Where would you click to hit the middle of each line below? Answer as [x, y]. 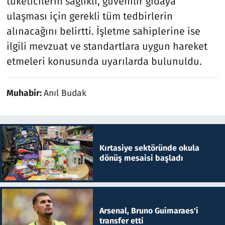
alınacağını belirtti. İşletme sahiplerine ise [103, 31]
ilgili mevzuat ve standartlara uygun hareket [107, 46]
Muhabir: [25, 93]
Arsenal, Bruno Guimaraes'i [149, 211]
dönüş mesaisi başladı [141, 158]
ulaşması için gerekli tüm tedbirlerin [89, 16]
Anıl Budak [65, 93]
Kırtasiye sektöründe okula [149, 148]
